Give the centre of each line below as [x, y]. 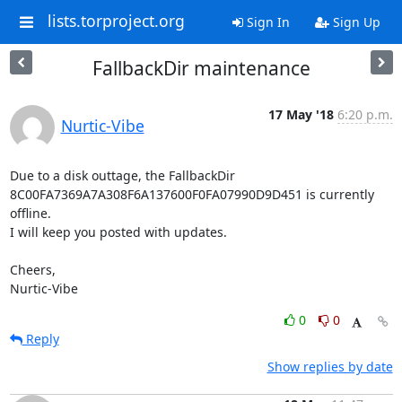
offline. [30, 213]
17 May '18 [301, 114]
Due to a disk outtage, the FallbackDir [122, 175]
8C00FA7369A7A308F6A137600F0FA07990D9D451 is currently [192, 194]
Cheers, [32, 270]
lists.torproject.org [116, 21]
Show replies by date [330, 367]
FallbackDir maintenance [201, 68]
